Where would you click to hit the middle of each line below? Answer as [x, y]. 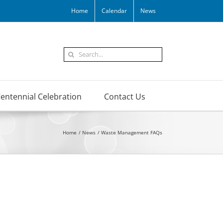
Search [75, 52]
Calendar [114, 11]
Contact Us [125, 96]
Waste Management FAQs [132, 133]
